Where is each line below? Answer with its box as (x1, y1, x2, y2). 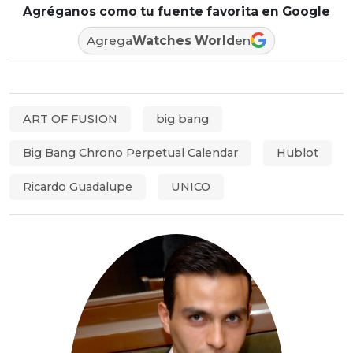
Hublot (277, 145, 318, 160)
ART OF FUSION (23, 111, 117, 126)
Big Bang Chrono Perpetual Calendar (23, 145, 238, 160)
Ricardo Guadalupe (23, 179, 132, 194)
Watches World (132, 32, 235, 48)
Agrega (87, 32, 132, 48)
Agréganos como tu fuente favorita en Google (23, 3, 330, 19)
